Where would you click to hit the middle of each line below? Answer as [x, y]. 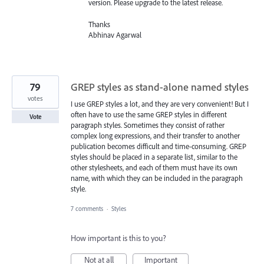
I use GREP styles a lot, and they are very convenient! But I [160, 103]
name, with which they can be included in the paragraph [157, 178]
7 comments [87, 208]
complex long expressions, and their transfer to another [155, 135]
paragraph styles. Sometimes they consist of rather [148, 125]
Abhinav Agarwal [115, 34]
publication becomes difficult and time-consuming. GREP [159, 146]
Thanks [99, 24]
